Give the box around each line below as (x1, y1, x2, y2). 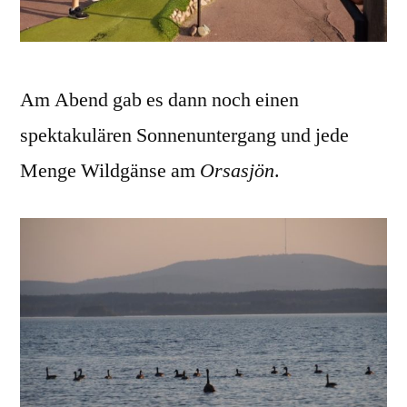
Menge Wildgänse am (20, 158, 200, 184)
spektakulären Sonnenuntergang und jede (20, 123, 349, 149)
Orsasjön (200, 158, 274, 184)
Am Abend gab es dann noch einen (20, 87, 299, 114)
